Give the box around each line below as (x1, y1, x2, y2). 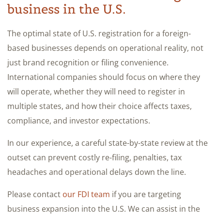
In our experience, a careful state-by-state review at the (7, 137, 208, 148)
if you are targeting (110, 188, 181, 200)
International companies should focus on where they (7, 71, 200, 82)
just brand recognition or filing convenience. (7, 57, 169, 68)
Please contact (7, 188, 62, 200)
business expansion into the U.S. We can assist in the (7, 203, 200, 214)
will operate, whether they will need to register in (7, 86, 185, 97)
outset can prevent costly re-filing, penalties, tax (7, 152, 182, 163)
